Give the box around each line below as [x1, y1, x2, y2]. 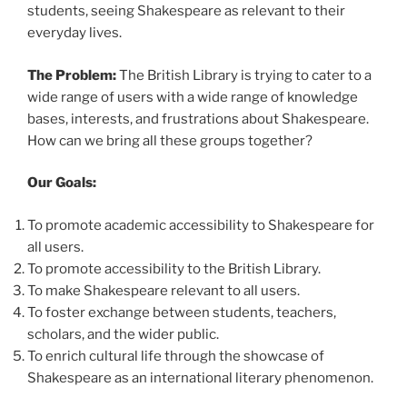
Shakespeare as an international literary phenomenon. [27, 369, 373, 386]
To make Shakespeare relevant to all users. [27, 282, 300, 299]
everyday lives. [27, 25, 122, 42]
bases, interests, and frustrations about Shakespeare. [27, 110, 369, 127]
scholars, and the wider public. [27, 325, 219, 342]
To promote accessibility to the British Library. [27, 260, 321, 277]
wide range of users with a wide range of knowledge [27, 88, 358, 105]
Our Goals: [27, 174, 96, 192]
